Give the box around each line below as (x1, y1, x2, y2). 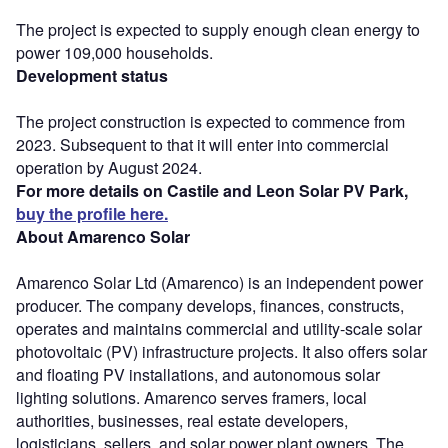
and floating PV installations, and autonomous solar (16, 362, 380, 386)
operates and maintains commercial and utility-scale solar (16, 316, 422, 340)
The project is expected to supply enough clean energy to (16, 17, 420, 41)
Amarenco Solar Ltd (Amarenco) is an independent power (16, 270, 423, 294)
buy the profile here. (16, 201, 168, 225)
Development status (16, 63, 168, 87)
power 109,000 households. (16, 40, 213, 64)
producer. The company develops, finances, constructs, (16, 293, 404, 317)
